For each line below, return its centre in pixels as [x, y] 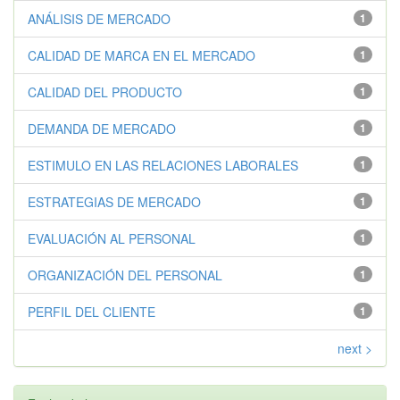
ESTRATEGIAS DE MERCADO [114, 202]
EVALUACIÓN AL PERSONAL [112, 238]
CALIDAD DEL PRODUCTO [105, 92]
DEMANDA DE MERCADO [102, 129]
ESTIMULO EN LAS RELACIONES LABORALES [163, 165]
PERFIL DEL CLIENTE [92, 312]
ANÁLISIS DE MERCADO [99, 19]
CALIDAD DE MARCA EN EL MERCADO [142, 55]
